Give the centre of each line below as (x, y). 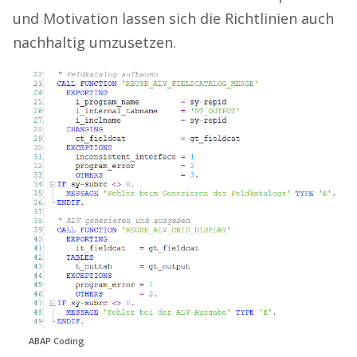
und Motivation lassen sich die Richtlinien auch (173, 18)
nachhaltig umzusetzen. (94, 42)
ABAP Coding (57, 341)
